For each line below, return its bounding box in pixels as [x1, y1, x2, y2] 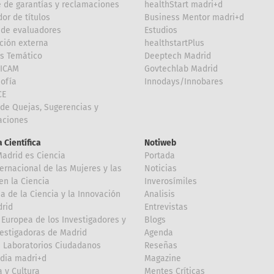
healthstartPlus [144, 38, 204, 48]
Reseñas [144, 240, 177, 251]
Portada [144, 150, 175, 161]
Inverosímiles [144, 176, 197, 187]
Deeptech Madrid [144, 51, 211, 61]
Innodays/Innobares [144, 76, 223, 87]
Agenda [144, 228, 173, 238]
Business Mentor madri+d [144, 12, 244, 23]
